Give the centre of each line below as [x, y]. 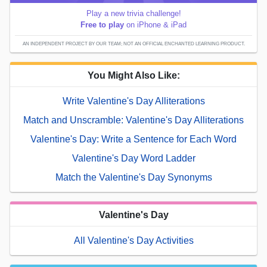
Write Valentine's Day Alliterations [133, 101]
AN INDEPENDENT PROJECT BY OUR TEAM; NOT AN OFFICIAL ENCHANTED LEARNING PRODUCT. [133, 44]
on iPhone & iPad [155, 25]
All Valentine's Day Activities [133, 241]
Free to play [102, 25]
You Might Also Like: [133, 76]
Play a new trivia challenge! [133, 14]
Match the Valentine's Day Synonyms [133, 178]
